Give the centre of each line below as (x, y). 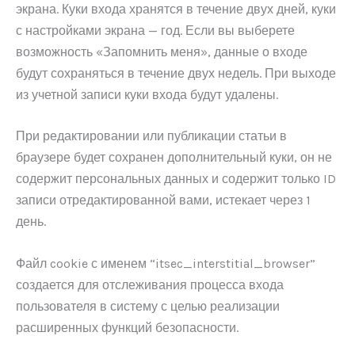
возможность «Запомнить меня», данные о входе (162, 52)
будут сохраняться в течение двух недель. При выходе (176, 73)
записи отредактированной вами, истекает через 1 (163, 200)
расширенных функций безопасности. (127, 327)
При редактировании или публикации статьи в (151, 136)
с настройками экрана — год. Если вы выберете (155, 30)
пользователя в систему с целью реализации (148, 306)
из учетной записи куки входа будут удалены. (147, 94)
